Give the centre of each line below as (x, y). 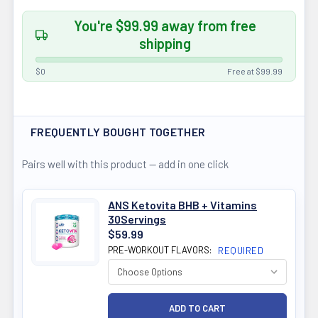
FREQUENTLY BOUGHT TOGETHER (118, 132)
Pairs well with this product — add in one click (125, 164)
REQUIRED (241, 251)
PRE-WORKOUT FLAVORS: (161, 250)
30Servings (137, 219)
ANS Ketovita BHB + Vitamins (182, 205)
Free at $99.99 (255, 71)
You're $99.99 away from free (165, 26)
